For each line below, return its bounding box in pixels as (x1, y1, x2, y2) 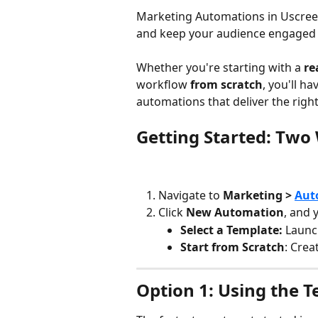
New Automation (186, 204, 284, 221)
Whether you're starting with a (136, 60, 304, 76)
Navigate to (158, 187, 223, 203)
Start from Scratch (180, 239, 285, 256)
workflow (136, 77, 190, 93)
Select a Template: (180, 221, 283, 238)
